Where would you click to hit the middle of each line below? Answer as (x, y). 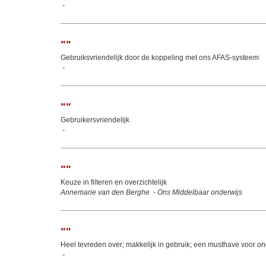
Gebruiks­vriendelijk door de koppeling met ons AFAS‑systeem (160, 58)
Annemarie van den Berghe (105, 192)
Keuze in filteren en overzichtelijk (114, 182)
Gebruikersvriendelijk (95, 120)
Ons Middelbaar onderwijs (200, 192)
